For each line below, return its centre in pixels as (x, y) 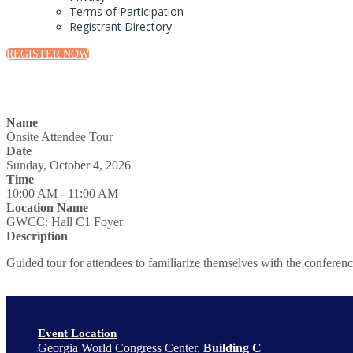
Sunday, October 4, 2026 (69, 165)
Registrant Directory (121, 26)
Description (37, 236)
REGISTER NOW (48, 54)
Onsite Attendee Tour (59, 137)
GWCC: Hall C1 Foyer (65, 222)
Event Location (77, 333)
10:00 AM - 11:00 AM (62, 193)
